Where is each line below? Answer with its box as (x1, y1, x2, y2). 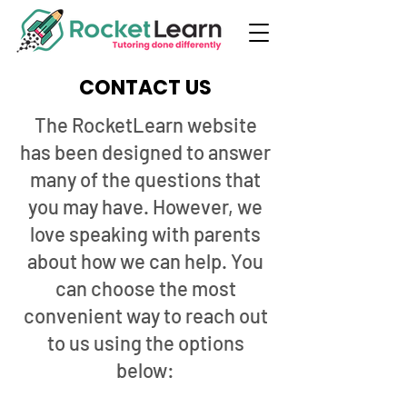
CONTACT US (78, 74, 212, 102)
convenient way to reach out (23, 303, 268, 327)
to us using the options (46, 331, 244, 354)
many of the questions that (30, 167, 261, 191)
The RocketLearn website (34, 113, 257, 136)
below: (116, 358, 174, 382)
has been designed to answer (20, 140, 271, 164)
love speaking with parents (30, 222, 261, 245)
